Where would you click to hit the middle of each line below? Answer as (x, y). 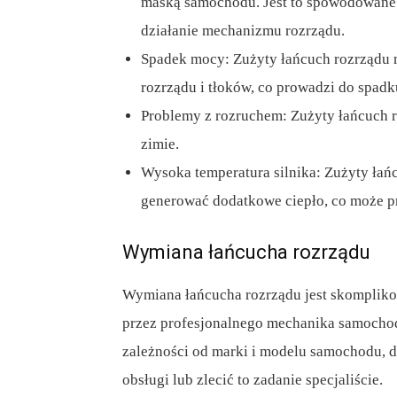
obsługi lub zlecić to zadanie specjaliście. (253, 380)
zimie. (160, 144)
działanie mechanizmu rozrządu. (243, 31)
